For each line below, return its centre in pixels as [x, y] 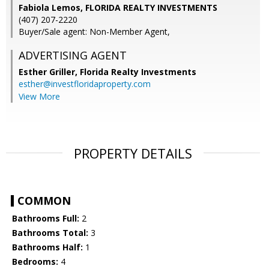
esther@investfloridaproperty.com [85, 84]
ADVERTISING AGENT [73, 56]
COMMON [44, 201]
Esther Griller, [49, 72]
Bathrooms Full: [46, 219]
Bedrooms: [35, 262]
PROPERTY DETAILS [133, 153]
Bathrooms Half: [47, 247]
